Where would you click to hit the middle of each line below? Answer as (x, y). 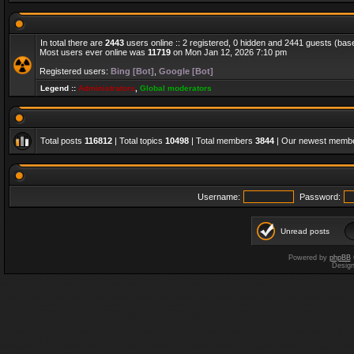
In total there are (73, 43)
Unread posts (305, 231)
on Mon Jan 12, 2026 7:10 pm (229, 52)
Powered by (309, 258)
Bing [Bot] (132, 71)
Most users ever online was (94, 52)
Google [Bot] (186, 71)
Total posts (62, 141)
